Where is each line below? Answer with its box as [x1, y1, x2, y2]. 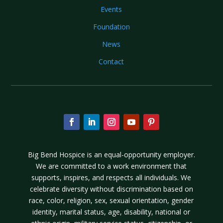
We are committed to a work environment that [36, 161, 187, 171]
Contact [99, 56, 124, 66]
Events [101, 4, 122, 14]
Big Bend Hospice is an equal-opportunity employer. [27, 149, 195, 159]
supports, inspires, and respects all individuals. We [31, 172, 192, 182]
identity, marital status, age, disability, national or [32, 207, 191, 217]
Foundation [93, 21, 130, 31]
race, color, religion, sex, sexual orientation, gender [29, 195, 194, 205]
